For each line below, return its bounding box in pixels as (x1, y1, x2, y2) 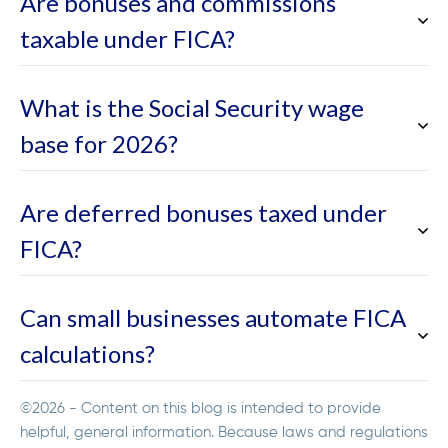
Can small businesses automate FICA (20, 303, 406, 333)
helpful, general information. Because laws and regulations (20, 425, 428, 441)
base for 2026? (20, 129, 178, 159)
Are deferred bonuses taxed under (20, 198, 387, 228)
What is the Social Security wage (20, 93, 364, 123)
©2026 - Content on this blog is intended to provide (20, 401, 381, 417)
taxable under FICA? (20, 24, 235, 54)
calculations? (20, 339, 155, 369)
